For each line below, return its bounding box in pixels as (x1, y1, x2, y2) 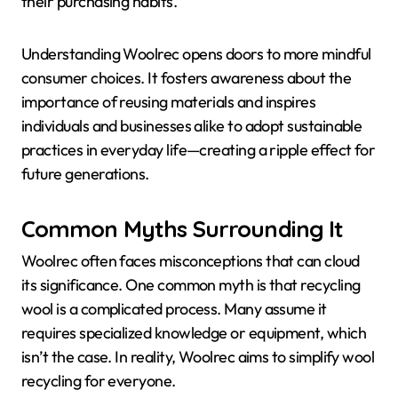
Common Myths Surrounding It (21, 213, 344, 243)
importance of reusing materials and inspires (21, 91, 316, 112)
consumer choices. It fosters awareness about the (21, 67, 352, 88)
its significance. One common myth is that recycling (21, 275, 361, 296)
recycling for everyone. (21, 370, 176, 392)
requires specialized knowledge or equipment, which (21, 322, 366, 344)
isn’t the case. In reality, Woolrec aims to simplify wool (21, 346, 375, 368)
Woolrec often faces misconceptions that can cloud (21, 251, 360, 272)
